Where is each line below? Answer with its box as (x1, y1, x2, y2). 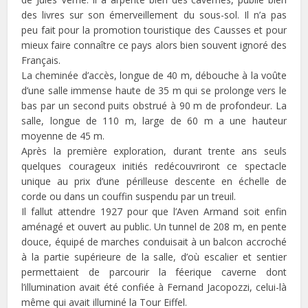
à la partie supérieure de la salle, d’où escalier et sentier (21, 250, 287, 263)
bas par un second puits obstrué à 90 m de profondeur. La (21, 98, 287, 112)
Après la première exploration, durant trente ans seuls (21, 144, 287, 157)
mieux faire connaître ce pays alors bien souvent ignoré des (21, 38, 287, 52)
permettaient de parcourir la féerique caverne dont (21, 265, 287, 278)
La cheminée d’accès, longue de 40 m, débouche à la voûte (21, 68, 287, 82)
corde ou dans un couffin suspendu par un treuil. (21, 189, 236, 203)
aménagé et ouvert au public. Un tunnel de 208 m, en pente (21, 219, 287, 233)
